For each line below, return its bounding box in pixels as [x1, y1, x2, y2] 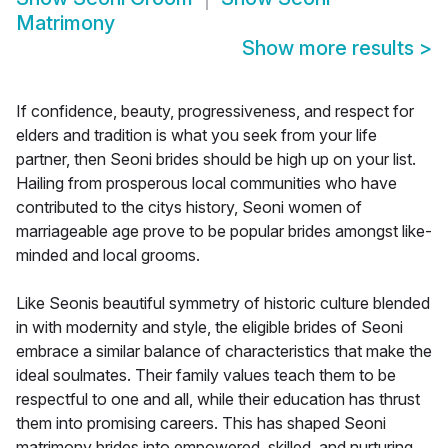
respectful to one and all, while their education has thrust [16, 389, 420, 410]
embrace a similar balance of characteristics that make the [16, 341, 432, 362]
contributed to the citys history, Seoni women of [16, 197, 362, 218]
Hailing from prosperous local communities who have [16, 173, 397, 194]
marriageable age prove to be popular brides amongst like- [16, 221, 432, 242]
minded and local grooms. [16, 245, 200, 266]
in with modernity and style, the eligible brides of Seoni [16, 317, 403, 338]
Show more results [242, 36, 419, 61]
